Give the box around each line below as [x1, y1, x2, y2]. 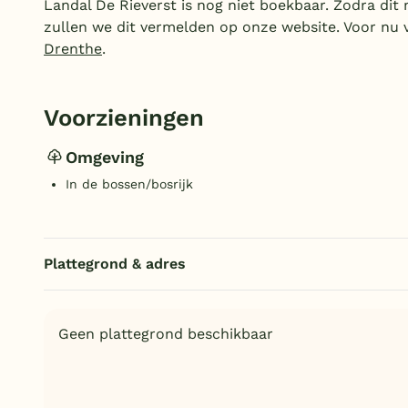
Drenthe [44, 40, 102, 58]
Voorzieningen [44, 104, 204, 132]
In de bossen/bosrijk [66, 177, 193, 192]
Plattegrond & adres [44, 255, 186, 273]
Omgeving [66, 147, 144, 167]
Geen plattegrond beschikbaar [58, 325, 273, 343]
